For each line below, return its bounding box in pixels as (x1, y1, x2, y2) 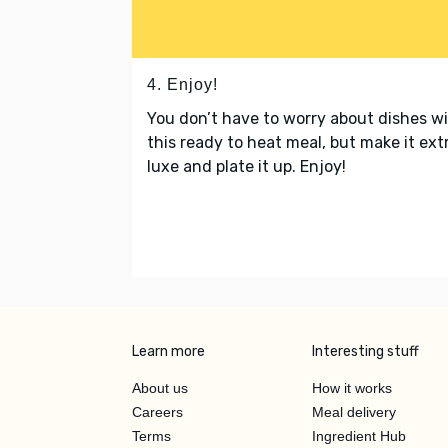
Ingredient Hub (312, 427, 406, 444)
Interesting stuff (312, 342, 419, 360)
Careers (132, 403, 183, 420)
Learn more (132, 342, 205, 360)
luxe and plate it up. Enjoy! (147, 156, 346, 176)
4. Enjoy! (147, 75, 218, 93)
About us (132, 379, 188, 396)
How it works (312, 379, 392, 396)
